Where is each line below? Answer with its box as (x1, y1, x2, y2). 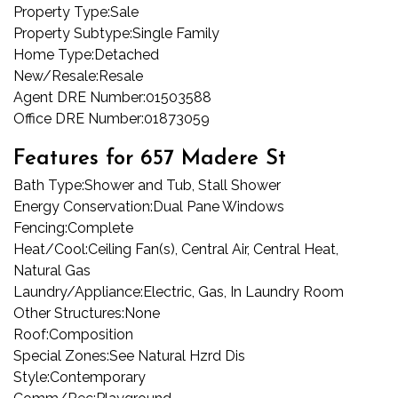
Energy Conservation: (13, 198, 153, 216)
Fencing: (13, 219, 68, 237)
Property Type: (13, 4, 110, 21)
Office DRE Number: (13, 110, 144, 128)
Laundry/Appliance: (13, 283, 143, 301)
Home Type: (13, 46, 94, 64)
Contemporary (50, 369, 146, 386)
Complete (68, 219, 133, 237)
